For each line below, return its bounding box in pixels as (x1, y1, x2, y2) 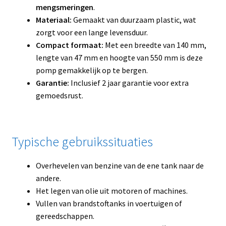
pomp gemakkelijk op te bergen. (35, 65, 148, 76)
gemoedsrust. (35, 90, 83, 101)
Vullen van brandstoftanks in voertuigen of (35, 198, 182, 209)
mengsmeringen (35, 2, 93, 13)
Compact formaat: (35, 40, 103, 50)
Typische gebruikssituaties (11, 134, 153, 150)
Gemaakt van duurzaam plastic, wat (71, 15, 196, 25)
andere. (35, 173, 61, 184)
